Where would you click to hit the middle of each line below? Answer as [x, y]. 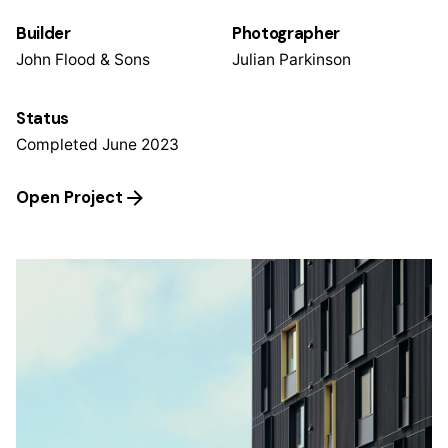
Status [43, 119]
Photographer [286, 34]
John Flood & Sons [83, 60]
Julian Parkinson [291, 60]
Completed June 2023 [97, 145]
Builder [43, 34]
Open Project [69, 198]
